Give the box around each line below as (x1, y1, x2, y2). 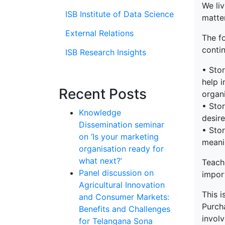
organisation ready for (79, 144, 164, 154)
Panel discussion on (79, 168, 154, 178)
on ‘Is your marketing (79, 132, 159, 142)
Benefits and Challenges (79, 204, 170, 214)
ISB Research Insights (65, 47, 146, 57)
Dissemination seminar (79, 120, 164, 130)
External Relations (65, 28, 134, 38)
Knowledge (79, 107, 121, 118)
